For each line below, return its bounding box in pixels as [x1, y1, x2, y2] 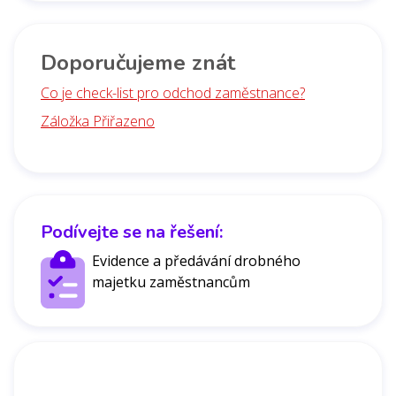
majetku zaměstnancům [92, 271, 250, 292]
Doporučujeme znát [41, 48, 235, 77]
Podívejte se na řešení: [41, 219, 223, 244]
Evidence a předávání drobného [92, 250, 301, 270]
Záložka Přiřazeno [41, 110, 155, 131]
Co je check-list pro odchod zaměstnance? [41, 82, 305, 103]
